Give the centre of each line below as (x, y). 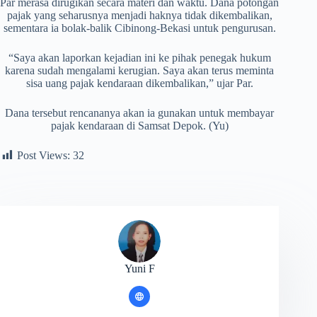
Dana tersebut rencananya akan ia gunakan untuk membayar (140, 113)
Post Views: (44, 156)
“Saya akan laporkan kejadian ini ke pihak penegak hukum (139, 58)
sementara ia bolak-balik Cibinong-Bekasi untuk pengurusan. (139, 28)
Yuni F (139, 269)
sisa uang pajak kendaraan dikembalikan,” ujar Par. (139, 83)
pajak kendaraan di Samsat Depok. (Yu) (139, 126)
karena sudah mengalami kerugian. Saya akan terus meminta (140, 71)
